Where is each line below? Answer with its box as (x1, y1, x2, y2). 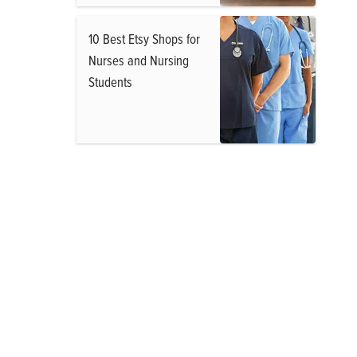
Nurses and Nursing (88, 51, 189, 69)
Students (88, 73, 132, 91)
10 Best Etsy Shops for (88, 29, 200, 48)
